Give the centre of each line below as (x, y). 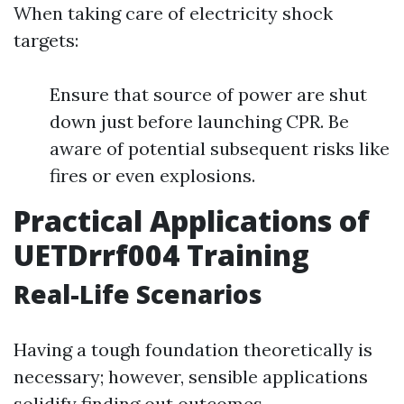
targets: (46, 41)
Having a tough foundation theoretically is (193, 350)
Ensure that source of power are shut (208, 95)
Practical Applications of (192, 221)
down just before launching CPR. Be (199, 122)
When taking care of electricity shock (173, 14)
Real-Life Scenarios (138, 294)
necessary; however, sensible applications (191, 377)
